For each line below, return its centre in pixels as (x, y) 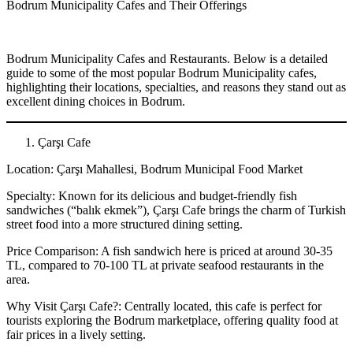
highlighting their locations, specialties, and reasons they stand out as (176, 87)
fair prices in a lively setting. (76, 334)
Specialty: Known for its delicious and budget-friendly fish (152, 195)
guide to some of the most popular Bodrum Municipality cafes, (162, 72)
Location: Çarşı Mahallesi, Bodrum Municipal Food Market (154, 169)
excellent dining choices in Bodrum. (96, 101)
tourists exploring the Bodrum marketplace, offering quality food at (172, 320)
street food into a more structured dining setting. (124, 224)
